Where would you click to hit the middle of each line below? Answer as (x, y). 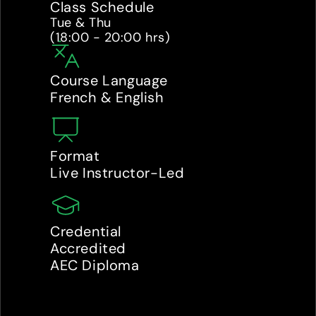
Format (75, 156)
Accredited (90, 248)
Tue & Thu (83, 23)
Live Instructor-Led (117, 173)
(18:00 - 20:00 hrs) (110, 37)
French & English (107, 97)
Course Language (109, 80)
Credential (86, 231)
